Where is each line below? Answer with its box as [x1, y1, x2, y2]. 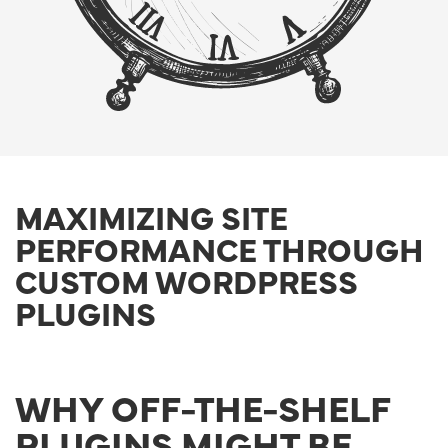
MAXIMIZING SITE [15, 194, 288, 240]
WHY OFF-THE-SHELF [15, 382, 390, 433]
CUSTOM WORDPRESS [15, 258, 358, 304]
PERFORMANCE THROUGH [15, 226, 424, 272]
